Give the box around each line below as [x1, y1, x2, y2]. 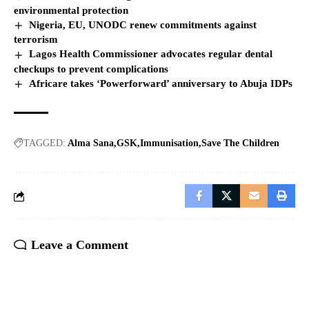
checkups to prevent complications [14, 63, 168, 74]
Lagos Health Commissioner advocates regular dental [29, 48, 273, 60]
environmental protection [14, 4, 128, 16]
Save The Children [201, 138, 279, 149]
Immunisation [140, 138, 199, 149]
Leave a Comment [31, 238, 128, 252]
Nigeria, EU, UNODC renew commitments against [29, 19, 257, 30]
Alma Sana [68, 138, 114, 149]
